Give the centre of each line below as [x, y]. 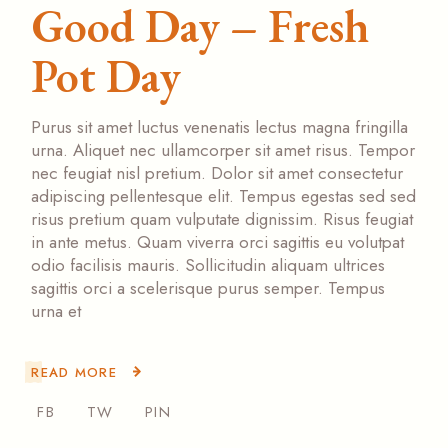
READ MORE [74, 372]
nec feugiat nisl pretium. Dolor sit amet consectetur [217, 173]
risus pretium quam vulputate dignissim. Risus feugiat [222, 219]
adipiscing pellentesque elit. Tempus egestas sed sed [224, 196]
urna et [56, 311]
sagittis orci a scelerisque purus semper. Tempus [208, 288]
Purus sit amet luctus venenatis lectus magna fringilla [220, 127]
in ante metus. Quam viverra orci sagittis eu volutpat [218, 242]
